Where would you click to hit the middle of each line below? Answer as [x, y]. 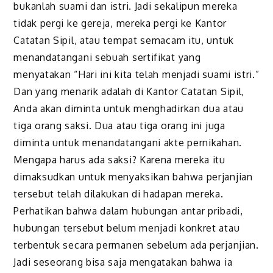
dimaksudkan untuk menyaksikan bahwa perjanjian [133, 176]
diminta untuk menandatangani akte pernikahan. [128, 142]
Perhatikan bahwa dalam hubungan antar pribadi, [128, 211]
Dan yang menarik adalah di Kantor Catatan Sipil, [129, 91]
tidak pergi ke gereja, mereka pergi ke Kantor [120, 23]
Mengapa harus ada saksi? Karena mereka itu [119, 159]
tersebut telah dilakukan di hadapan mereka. [119, 193]
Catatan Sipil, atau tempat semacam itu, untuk [124, 40]
